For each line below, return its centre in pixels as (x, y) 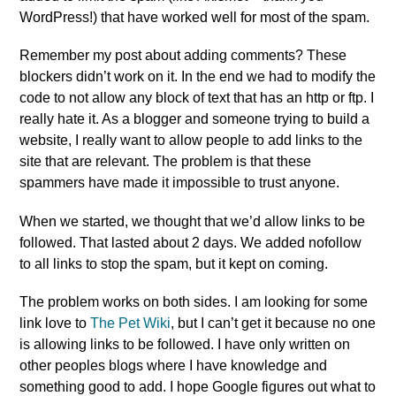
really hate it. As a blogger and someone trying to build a (195, 119)
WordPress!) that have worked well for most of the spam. (195, 18)
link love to (55, 323)
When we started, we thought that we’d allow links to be (193, 221)
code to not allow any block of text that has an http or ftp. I (197, 98)
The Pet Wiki (131, 323)
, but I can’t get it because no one (274, 323)
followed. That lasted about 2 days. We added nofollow (191, 242)
